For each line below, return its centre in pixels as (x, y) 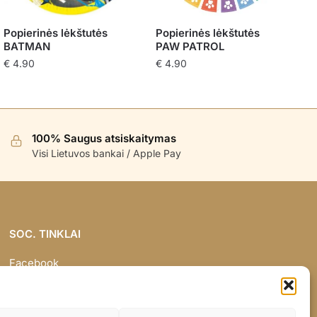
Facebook (34, 263)
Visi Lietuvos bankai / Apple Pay (106, 154)
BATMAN (27, 47)
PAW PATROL (190, 47)
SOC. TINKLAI (45, 234)
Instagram (34, 282)
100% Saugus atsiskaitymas (104, 139)
